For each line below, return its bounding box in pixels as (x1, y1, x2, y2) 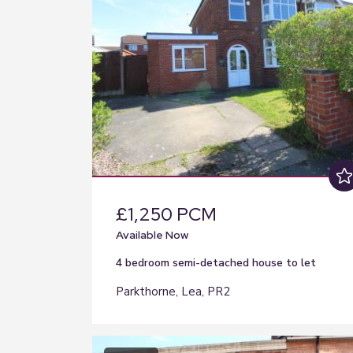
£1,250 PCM (116, 203, 217, 226)
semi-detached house (173, 255, 283, 270)
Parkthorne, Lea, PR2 (116, 284, 230, 299)
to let (286, 255, 316, 270)
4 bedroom (116, 255, 173, 270)
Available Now (116, 228, 188, 242)
